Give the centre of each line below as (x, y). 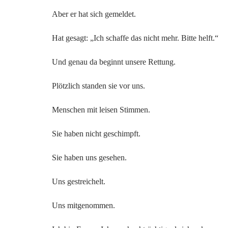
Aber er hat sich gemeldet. (94, 14)
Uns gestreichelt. (79, 181)
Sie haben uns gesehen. (89, 158)
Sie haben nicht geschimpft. (96, 134)
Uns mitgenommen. (83, 205)
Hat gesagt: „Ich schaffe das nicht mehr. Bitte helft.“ (135, 38)
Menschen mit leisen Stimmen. (101, 110)
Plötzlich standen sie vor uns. (98, 86)
